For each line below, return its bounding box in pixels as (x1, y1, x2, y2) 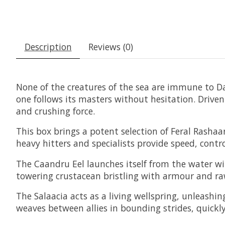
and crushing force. (16, 104, 95, 117)
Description (24, 40, 72, 53)
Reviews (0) (88, 40, 133, 53)
